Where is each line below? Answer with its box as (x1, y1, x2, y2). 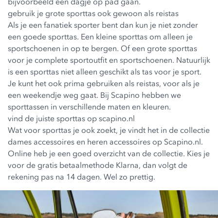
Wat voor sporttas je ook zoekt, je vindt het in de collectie (8, 125, 210, 135)
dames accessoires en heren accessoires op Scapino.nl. (8, 137, 203, 146)
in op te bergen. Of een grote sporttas (62, 43, 197, 53)
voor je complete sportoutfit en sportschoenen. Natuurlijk (8, 55, 210, 65)
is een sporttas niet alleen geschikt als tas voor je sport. (8, 67, 201, 76)
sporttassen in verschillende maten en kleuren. (8, 102, 171, 111)
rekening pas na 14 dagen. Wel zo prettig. (8, 172, 155, 182)
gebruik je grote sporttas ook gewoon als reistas (8, 8, 179, 18)
